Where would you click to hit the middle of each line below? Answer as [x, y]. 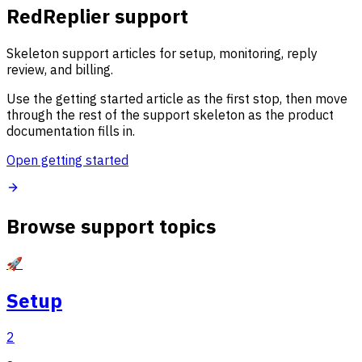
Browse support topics [111, 226]
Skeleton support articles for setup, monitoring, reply [162, 53]
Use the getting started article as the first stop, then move [177, 98]
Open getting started [67, 160]
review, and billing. [60, 69]
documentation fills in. [71, 130]
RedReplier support [97, 16]
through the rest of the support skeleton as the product [170, 114]
